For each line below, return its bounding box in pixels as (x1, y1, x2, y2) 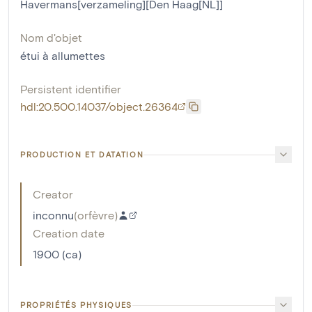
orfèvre (77, 208, 114, 222)
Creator (33, 187, 73, 201)
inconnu (33, 208, 74, 222)
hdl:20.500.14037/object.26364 (20, 100, 178, 114)
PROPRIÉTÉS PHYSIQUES (20, 300, 132, 310)
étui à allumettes (20, 49, 105, 63)
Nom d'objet (20, 31, 82, 45)
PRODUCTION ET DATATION (20, 150, 144, 159)
